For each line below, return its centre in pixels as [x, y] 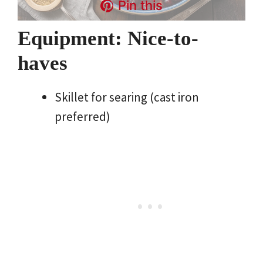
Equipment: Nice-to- [108, 38]
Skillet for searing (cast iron [127, 97]
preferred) [82, 116]
